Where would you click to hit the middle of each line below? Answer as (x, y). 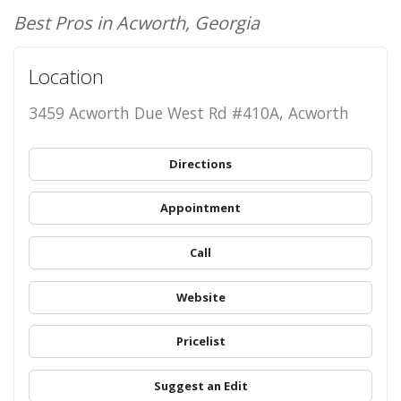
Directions (200, 163)
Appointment (200, 208)
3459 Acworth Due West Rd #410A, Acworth (188, 112)
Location (66, 76)
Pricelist (200, 341)
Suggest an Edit (200, 386)
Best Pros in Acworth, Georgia (137, 23)
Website (200, 297)
